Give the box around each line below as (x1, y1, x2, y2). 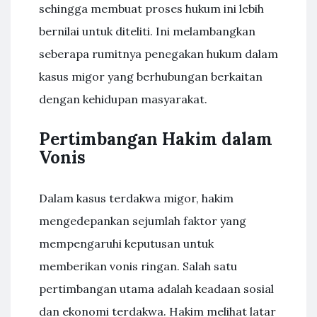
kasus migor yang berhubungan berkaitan (39, 69, 263, 83)
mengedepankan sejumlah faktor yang (39, 214, 246, 228)
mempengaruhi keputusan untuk (39, 236, 214, 250)
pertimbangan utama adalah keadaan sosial (39, 282, 274, 296)
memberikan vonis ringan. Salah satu (39, 259, 237, 273)
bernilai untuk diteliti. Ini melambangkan (39, 24, 255, 38)
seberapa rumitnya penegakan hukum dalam (39, 47, 278, 61)
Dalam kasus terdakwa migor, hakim (39, 191, 234, 205)
